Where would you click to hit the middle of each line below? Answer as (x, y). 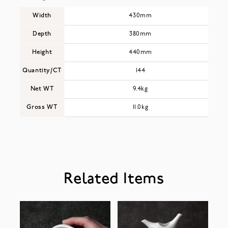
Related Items (114, 179)
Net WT (42, 89)
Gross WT (42, 107)
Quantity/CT (42, 70)
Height (42, 52)
